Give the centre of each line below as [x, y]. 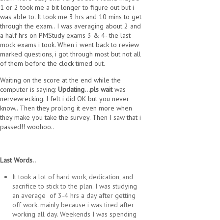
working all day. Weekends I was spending [74, 214]
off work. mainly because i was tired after [73, 205]
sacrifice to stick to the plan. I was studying [75, 186]
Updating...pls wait [85, 90]
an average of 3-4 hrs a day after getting [74, 196]
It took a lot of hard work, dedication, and [73, 177]
